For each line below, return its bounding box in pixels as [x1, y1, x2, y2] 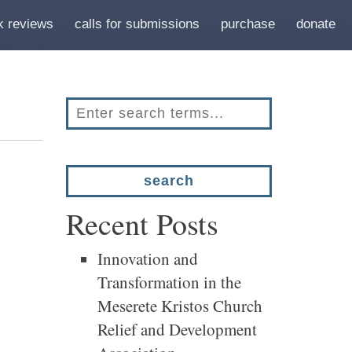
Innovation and [97, 247, 198, 269]
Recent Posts [65, 203, 218, 244]
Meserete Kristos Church [97, 295, 262, 317]
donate [296, 16, 335, 31]
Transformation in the [97, 271, 241, 293]
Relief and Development [97, 318, 257, 340]
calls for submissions [75, 16, 200, 31]
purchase [221, 16, 275, 31]
